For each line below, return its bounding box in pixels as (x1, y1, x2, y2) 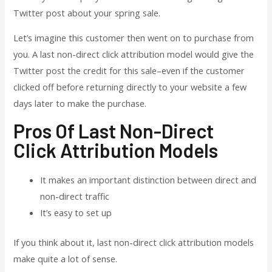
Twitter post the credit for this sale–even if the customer (13, 64, 245, 77)
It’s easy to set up (40, 206, 112, 219)
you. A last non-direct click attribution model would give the (13, 48, 254, 61)
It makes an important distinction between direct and (40, 173, 257, 186)
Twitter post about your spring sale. (13, 6, 161, 19)
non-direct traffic (40, 189, 110, 202)
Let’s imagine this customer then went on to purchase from (13, 32, 254, 44)
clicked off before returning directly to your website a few (13, 81, 247, 93)
